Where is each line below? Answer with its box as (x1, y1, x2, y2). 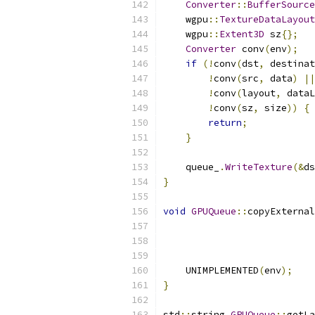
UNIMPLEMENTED (163, 264, 259, 276)
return (208, 117, 242, 129)
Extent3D (219, 28, 264, 40)
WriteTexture (225, 161, 292, 173)
